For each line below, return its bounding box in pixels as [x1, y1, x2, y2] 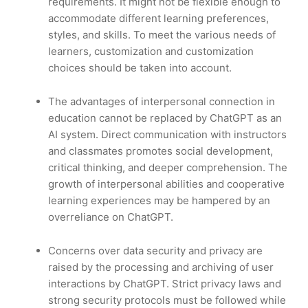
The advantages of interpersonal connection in [48, 95, 275, 109]
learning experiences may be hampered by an [48, 194, 270, 208]
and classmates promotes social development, [48, 144, 273, 158]
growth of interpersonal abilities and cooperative [48, 177, 285, 191]
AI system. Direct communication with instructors [48, 128, 287, 142]
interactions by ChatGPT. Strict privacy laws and [48, 277, 281, 291]
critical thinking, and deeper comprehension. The [48, 161, 287, 175]
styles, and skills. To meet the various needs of [48, 28, 276, 42]
